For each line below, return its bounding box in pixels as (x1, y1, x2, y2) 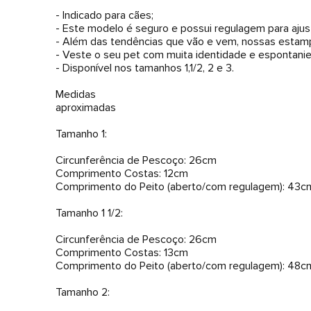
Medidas (56, 87, 96, 101)
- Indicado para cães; (56, 8, 153, 22)
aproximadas (56, 101, 116, 115)
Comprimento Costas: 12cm (56, 167, 188, 180)
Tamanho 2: (56, 285, 110, 299)
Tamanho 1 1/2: (56, 206, 123, 220)
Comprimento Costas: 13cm (56, 246, 188, 260)
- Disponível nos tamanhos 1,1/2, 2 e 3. (56, 61, 234, 75)
